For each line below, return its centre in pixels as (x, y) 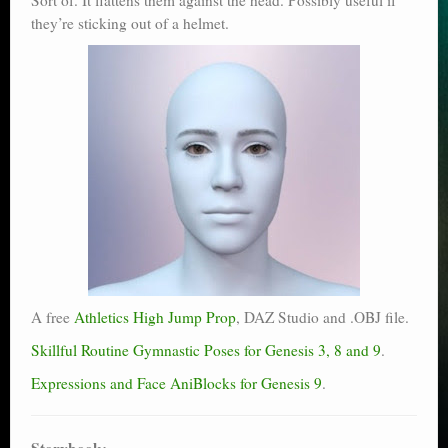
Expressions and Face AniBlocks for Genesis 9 (176, 382)
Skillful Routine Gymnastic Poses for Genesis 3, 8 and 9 (206, 349)
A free (52, 316)
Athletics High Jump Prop (155, 316)
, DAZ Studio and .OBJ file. (322, 316)
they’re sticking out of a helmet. (130, 22)
